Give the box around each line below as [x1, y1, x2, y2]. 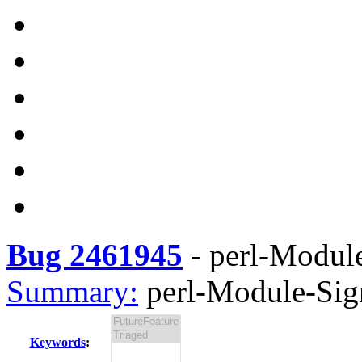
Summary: [6, 274, 138, 309]
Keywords [29, 335, 86, 349]
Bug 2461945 [6, 238, 183, 272]
